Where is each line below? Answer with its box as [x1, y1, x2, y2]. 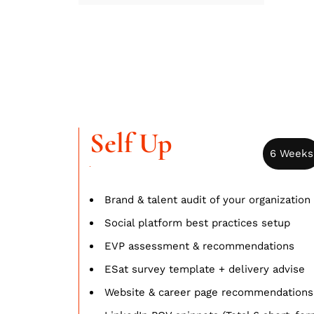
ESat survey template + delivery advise [104, 262, 305, 275]
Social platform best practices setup [104, 216, 290, 229]
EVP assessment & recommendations [104, 239, 294, 252]
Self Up [90, 125, 172, 160]
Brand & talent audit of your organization [104, 193, 310, 206]
